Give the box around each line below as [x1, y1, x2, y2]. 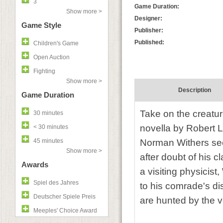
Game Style [21, 21, 61, 29]
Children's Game [33, 40, 79, 47]
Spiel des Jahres [33, 179, 79, 186]
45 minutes [33, 137, 63, 144]
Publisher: [134, 27, 163, 34]
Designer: [134, 15, 162, 22]
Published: [134, 39, 164, 46]
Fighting [33, 68, 55, 75]
